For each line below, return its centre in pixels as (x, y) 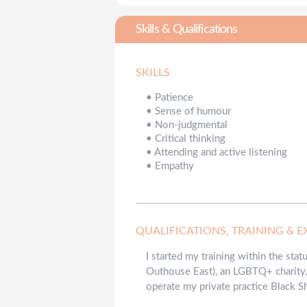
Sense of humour (193, 111)
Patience (174, 97)
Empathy (175, 166)
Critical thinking (191, 138)
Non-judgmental (192, 125)
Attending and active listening (221, 152)
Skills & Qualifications (187, 29)
